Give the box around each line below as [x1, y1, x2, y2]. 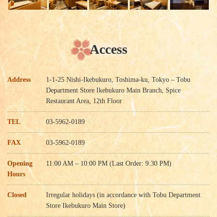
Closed [7, 191, 27, 199]
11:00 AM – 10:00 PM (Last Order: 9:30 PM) [46, 160, 171, 168]
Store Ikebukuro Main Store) [46, 202, 125, 210]
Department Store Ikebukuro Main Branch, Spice [46, 87, 181, 94]
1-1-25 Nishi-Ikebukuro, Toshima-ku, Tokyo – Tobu [46, 76, 190, 84]
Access [90, 42, 127, 57]
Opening [7, 160, 32, 168]
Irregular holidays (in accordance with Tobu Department [46, 191, 201, 199]
